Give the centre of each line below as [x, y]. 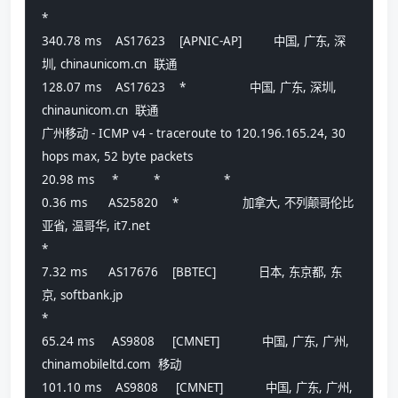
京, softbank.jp [82, 295]
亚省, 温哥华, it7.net [96, 225]
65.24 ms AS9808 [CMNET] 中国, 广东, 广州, [195, 341]
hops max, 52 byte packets [117, 156]
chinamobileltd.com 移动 [111, 364]
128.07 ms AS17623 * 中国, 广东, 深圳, [189, 87]
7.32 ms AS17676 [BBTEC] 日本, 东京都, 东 [192, 271]
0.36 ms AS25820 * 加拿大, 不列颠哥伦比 [198, 202]
